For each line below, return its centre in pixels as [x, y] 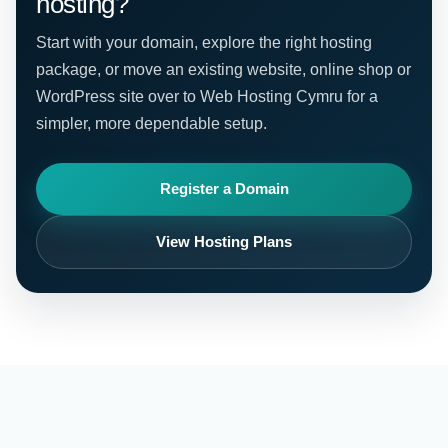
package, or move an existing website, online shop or [223, 69]
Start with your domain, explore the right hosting [204, 42]
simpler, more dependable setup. [151, 123]
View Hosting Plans [224, 241]
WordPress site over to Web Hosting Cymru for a [207, 96]
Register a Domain [224, 188]
